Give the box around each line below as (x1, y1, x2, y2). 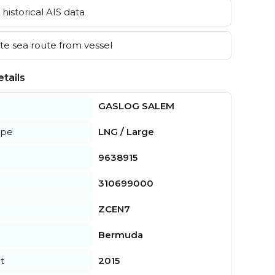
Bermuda (98, 228, 143, 241)
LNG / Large (98, 125, 154, 137)
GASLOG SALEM (98, 99, 174, 112)
